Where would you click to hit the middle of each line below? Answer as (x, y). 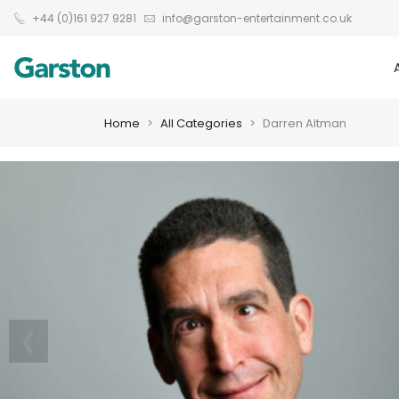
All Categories (201, 123)
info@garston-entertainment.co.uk (256, 18)
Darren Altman (305, 123)
